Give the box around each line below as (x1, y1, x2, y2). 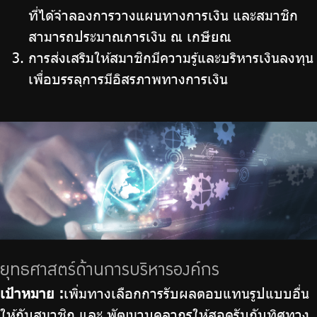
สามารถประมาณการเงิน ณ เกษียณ (28, 27, 231, 45)
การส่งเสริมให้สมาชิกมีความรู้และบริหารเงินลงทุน (28, 48, 313, 66)
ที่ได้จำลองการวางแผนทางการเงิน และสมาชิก (28, 6, 298, 23)
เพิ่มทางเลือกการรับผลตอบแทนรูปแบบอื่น (64, 284, 309, 301)
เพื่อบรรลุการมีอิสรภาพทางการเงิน (28, 69, 228, 87)
